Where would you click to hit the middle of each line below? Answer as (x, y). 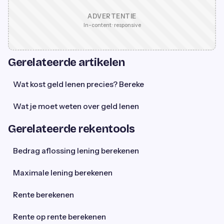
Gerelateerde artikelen (66, 62)
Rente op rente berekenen (59, 216)
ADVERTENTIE (112, 16)
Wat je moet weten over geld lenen (76, 106)
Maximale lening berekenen (63, 172)
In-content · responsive (112, 25)
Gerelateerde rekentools (71, 129)
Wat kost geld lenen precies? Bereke (78, 84)
